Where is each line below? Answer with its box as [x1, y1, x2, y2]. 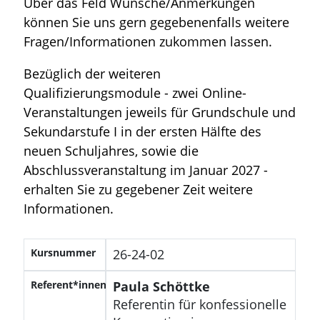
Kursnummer [31, 245, 96, 259]
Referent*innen [31, 277, 107, 291]
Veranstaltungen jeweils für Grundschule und [24, 103, 296, 121]
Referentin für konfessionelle [112, 295, 286, 313]
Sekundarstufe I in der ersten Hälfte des [24, 122, 262, 140]
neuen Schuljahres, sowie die [24, 141, 199, 159]
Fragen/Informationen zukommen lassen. [24, 32, 273, 50]
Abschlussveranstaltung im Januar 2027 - [24, 161, 269, 179]
